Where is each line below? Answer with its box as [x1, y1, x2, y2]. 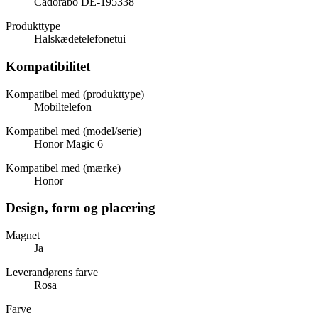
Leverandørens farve [6, 266, 98, 279]
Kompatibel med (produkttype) [6, 87, 144, 100]
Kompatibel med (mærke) [6, 161, 121, 174]
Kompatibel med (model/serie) [6, 124, 141, 137]
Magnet [6, 229, 40, 242]
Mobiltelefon [34, 100, 92, 113]
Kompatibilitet [6, 58, 90, 74]
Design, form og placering [6, 200, 155, 216]
